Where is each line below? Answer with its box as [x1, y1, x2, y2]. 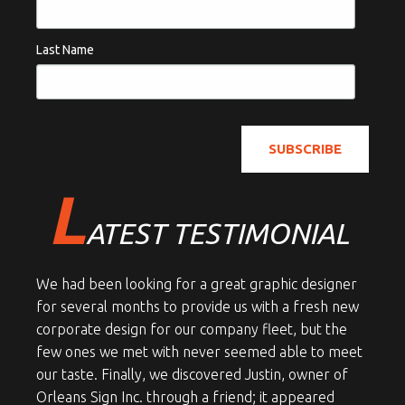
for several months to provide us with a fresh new [36, 298, 359, 316]
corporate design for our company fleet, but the [36, 321, 347, 338]
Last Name [36, 42, 94, 58]
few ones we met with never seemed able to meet [36, 344, 363, 361]
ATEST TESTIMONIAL [86, 217, 349, 250]
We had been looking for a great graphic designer [36, 276, 357, 293]
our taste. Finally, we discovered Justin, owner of [36, 366, 348, 383]
